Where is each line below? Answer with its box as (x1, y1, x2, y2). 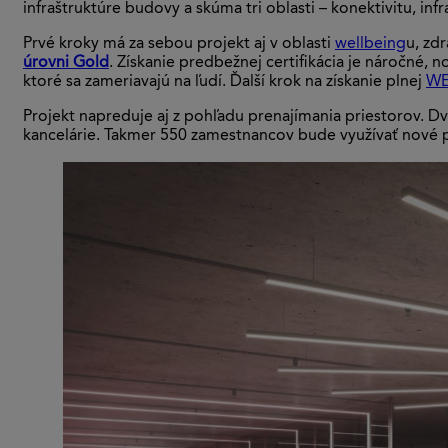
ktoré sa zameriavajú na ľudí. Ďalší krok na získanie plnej (23, 73, 426, 90)
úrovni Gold (23, 54, 109, 71)
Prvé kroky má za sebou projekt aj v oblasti (23, 35, 335, 52)
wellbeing (335, 35, 406, 52)
